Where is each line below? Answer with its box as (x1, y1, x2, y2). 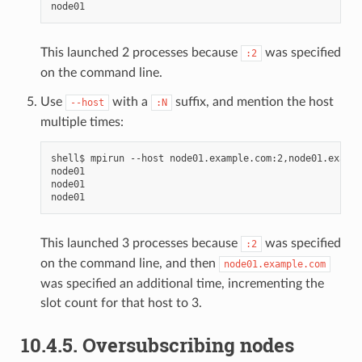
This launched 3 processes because (40, 236, 241, 250)
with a (108, 95, 151, 108)
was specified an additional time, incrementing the (40, 276, 324, 290)
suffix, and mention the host (171, 95, 334, 108)
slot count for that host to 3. (40, 296, 202, 309)
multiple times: (40, 115, 124, 128)
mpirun (90, 152, 124, 164)
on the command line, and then (40, 256, 219, 270)
